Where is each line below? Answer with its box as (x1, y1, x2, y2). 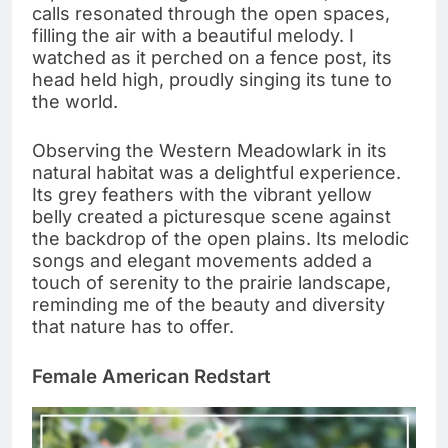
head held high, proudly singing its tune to (32, 69, 392, 91)
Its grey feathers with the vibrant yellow (32, 184, 372, 206)
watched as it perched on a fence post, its (32, 47, 392, 69)
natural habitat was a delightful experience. (32, 162, 401, 184)
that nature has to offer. (32, 316, 234, 338)
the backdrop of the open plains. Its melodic (32, 228, 409, 250)
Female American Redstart (32, 365, 271, 389)
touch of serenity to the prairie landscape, (32, 272, 391, 294)
